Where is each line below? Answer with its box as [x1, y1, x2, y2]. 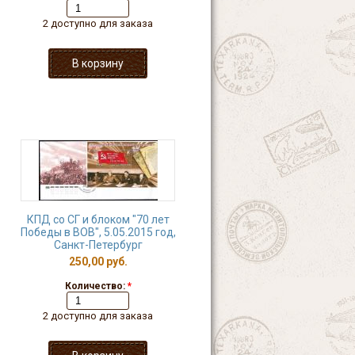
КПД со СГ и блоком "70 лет [26, 213, 170, 226]
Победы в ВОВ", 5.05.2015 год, [20, 226, 176, 239]
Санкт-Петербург [53, 239, 143, 251]
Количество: [64, 281, 128, 292]
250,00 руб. [68, 255, 128, 268]
